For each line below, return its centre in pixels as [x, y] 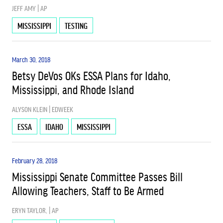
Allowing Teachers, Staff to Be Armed [88, 190]
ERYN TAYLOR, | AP [35, 210]
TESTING [76, 25]
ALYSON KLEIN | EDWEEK [43, 109]
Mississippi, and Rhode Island [73, 89]
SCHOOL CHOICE [111, 33]
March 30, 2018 [31, 59]
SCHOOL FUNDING [111, 69]
